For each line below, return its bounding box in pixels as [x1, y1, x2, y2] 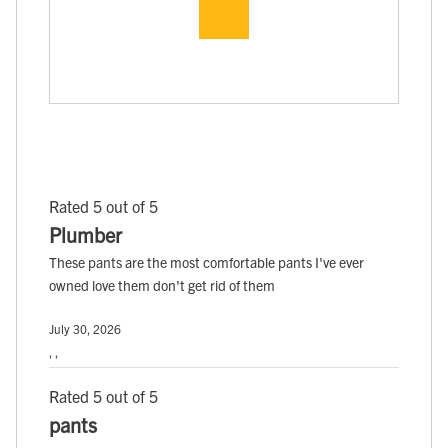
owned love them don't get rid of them [49, 276, 275, 295]
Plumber [49, 222, 122, 248]
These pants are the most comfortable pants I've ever [49, 253, 364, 272]
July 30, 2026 [49, 321, 121, 337]
